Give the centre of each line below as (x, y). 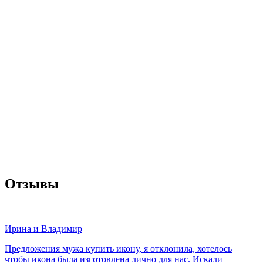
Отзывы (32, 183)
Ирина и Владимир (43, 228)
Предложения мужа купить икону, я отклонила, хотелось (118, 248)
